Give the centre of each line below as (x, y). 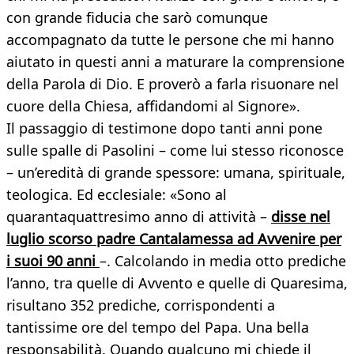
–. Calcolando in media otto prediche (223, 261)
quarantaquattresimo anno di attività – (139, 217)
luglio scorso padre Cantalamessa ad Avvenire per (174, 239)
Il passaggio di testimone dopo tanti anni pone (164, 128)
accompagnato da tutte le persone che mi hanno (170, 40)
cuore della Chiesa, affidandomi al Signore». (153, 106)
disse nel (301, 217)
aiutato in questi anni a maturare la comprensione (175, 62)
